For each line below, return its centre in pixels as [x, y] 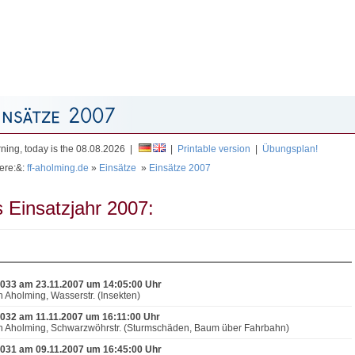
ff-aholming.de [58, 168]
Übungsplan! [290, 149]
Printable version [214, 149]
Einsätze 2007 [180, 168]
